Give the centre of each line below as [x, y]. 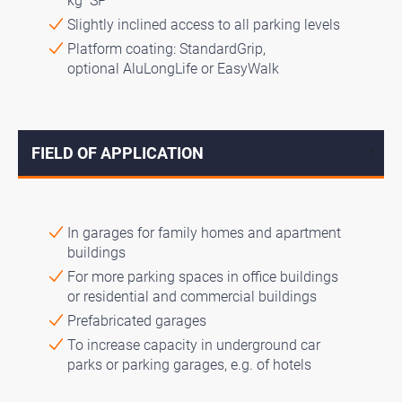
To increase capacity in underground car [194, 345]
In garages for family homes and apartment [204, 233]
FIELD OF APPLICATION [118, 153]
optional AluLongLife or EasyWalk [173, 69]
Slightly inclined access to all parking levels [204, 25]
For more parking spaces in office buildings [203, 277]
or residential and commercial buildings [192, 297]
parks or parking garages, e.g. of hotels [189, 365]
